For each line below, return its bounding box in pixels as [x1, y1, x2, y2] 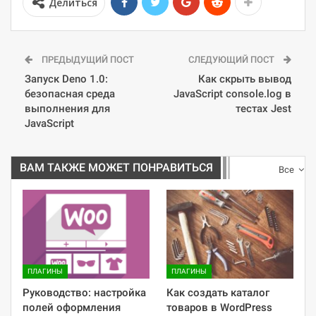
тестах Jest [236, 102, 291, 116]
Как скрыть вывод [198, 73, 291, 86]
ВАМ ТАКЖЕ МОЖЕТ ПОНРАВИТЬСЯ [20, 161, 213, 175]
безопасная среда [25, 87, 115, 101]
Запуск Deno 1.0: [25, 73, 108, 86]
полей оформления [23, 301, 121, 315]
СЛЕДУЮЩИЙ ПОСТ [188, 54, 276, 66]
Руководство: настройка [23, 286, 146, 300]
